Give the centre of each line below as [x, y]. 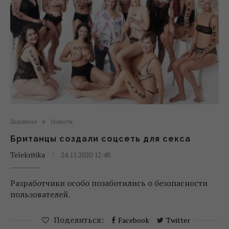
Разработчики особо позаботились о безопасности [109, 183]
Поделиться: [78, 220]
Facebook [133, 220]
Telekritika [28, 155]
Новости [62, 122]
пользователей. [40, 194]
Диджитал [24, 122]
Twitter [178, 220]
